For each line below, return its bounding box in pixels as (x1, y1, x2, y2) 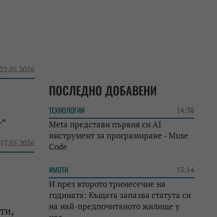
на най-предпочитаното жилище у (49, 201, 180, 212)
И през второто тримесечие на (49, 178, 166, 189)
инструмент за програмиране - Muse (49, 130, 188, 141)
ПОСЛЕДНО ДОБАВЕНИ (49, 81, 157, 99)
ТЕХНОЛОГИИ (49, 105, 85, 115)
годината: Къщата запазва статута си (49, 189, 191, 201)
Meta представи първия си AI (49, 119, 161, 130)
